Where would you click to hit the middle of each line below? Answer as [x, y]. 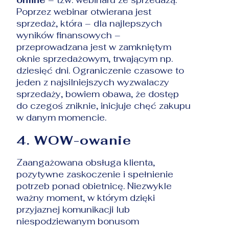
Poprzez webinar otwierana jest [84, 12]
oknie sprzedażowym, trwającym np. [95, 59]
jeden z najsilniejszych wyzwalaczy [93, 82]
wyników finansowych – [69, 35]
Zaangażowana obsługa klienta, [86, 162]
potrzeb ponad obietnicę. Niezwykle [94, 186]
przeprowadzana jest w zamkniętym [94, 47]
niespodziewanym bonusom [78, 221]
